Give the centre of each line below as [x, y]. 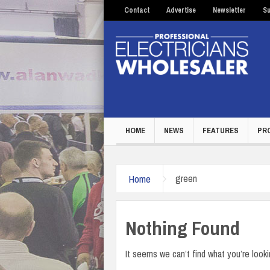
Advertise [181, 10]
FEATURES [221, 130]
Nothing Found [183, 228]
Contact [137, 10]
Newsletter [229, 10]
